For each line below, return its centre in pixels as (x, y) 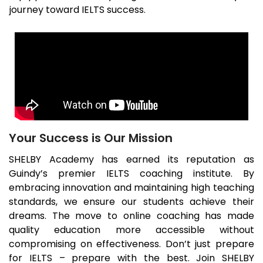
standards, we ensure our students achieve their (131, 202)
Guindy (25, 174)
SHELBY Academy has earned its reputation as (131, 160)
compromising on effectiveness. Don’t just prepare (131, 244)
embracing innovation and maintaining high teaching (131, 188)
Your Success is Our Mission (91, 138)
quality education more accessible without (131, 230)
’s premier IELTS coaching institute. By (147, 174)
